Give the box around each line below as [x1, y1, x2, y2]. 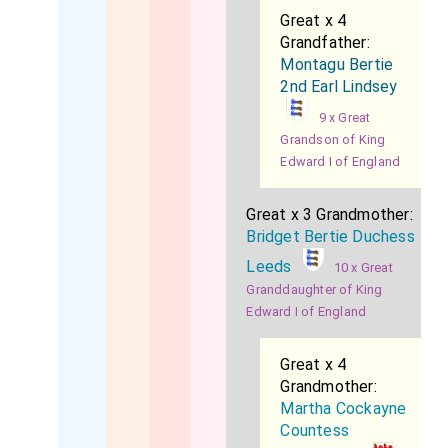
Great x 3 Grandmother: [246, 205, 413, 224]
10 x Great [333, 260, 393, 275]
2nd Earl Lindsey [280, 77, 398, 96]
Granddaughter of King [246, 282, 383, 297]
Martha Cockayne [280, 399, 407, 418]
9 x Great [318, 110, 371, 125]
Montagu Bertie [280, 55, 394, 74]
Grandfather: [280, 33, 370, 52]
